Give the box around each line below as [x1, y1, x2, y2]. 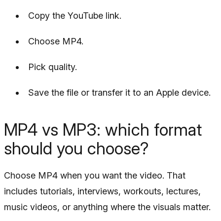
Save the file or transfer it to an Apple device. [28, 87, 211, 98]
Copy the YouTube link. [28, 10, 121, 21]
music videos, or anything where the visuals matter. [4, 201, 211, 212]
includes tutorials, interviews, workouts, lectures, [4, 185, 201, 196]
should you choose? [4, 138, 149, 158]
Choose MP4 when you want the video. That [4, 170, 185, 181]
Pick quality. [28, 61, 77, 72]
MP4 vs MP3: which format [4, 119, 202, 140]
